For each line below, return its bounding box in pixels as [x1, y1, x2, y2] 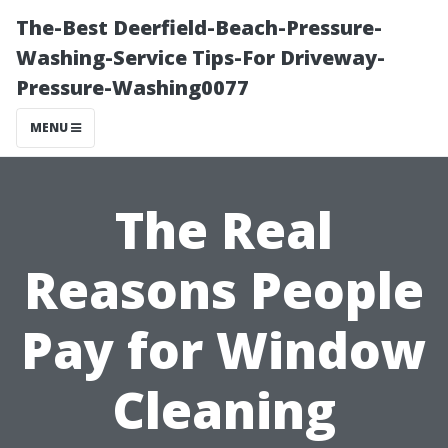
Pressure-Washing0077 [16, 74, 249, 101]
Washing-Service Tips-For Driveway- [16, 44, 385, 71]
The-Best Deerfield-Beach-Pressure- [16, 14, 382, 41]
